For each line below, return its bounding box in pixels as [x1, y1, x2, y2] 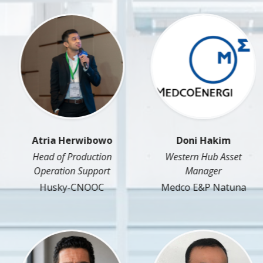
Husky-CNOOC [33, 181, 98, 194]
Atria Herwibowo [25, 134, 106, 147]
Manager [179, 164, 215, 178]
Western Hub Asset [159, 150, 235, 164]
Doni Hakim [170, 134, 225, 147]
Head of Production [26, 150, 106, 164]
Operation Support [28, 164, 104, 178]
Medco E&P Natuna [154, 181, 240, 194]
